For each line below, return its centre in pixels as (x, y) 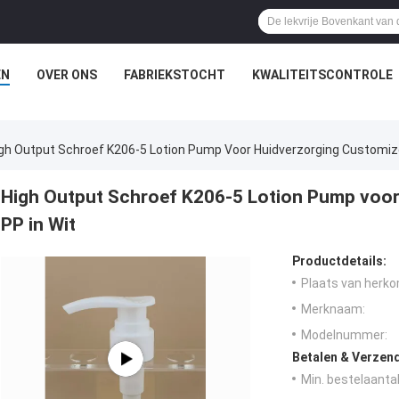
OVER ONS (67, 75)
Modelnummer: (344, 335)
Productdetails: (339, 261)
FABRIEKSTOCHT (175, 75)
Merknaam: (333, 309)
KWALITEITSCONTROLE (322, 75)
